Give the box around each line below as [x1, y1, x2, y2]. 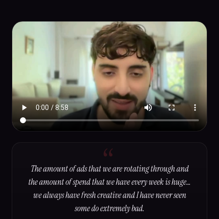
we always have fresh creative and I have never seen [33, 190, 186, 201]
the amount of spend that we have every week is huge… [28, 176, 191, 188]
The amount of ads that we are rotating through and [30, 163, 189, 175]
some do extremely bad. [74, 203, 145, 214]
